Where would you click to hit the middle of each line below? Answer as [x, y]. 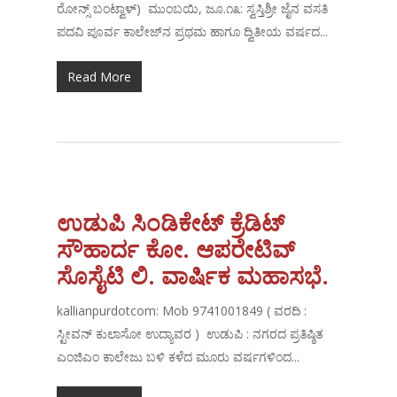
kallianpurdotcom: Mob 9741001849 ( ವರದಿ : [182, 311]
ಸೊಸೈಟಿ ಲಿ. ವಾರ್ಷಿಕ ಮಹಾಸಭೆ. [196, 276]
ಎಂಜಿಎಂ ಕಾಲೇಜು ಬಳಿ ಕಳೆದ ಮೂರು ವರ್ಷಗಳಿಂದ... [179, 357]
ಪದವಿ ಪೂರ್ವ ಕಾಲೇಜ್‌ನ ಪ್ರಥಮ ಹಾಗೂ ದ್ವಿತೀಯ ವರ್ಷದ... [193, 32]
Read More [100, 77]
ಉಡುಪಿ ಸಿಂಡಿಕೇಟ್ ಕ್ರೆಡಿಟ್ [171, 223]
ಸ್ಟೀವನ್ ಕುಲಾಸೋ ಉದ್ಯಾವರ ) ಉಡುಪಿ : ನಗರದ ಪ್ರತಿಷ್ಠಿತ [191, 334]
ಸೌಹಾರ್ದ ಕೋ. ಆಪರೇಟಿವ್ [176, 249]
